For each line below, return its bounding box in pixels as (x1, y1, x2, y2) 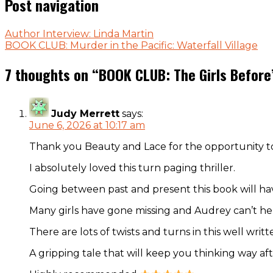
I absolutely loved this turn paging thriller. (29, 162, 235, 174)
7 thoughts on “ (5, 63, 99, 86)
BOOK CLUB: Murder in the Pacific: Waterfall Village (5, 40, 258, 52)
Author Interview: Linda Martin (5, 28, 154, 40)
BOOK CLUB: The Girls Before (99, 63, 271, 86)
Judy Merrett (51, 108, 119, 120)
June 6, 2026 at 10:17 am (29, 119, 145, 132)
